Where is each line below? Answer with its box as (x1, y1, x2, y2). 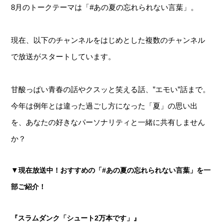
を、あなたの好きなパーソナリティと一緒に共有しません (11, 118, 206, 127)
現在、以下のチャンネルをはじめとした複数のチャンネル (11, 36, 206, 45)
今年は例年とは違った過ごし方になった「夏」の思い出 (11, 102, 198, 111)
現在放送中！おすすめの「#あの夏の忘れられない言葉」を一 (18, 166, 211, 175)
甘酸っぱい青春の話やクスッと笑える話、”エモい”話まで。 (11, 85, 211, 94)
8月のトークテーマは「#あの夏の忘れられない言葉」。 (11, 3, 199, 12)
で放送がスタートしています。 (11, 52, 116, 61)
